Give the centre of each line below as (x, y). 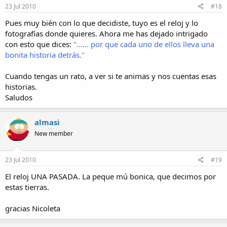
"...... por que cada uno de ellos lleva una (143, 44)
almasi (47, 122)
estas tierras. (27, 187)
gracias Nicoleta (33, 208)
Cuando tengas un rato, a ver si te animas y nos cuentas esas (111, 76)
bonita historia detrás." (45, 55)
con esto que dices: (38, 44)
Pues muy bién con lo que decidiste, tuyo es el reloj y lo (102, 23)
